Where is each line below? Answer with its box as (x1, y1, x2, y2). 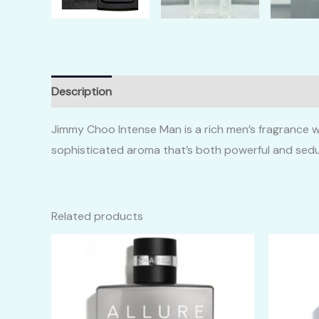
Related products (51, 209, 143, 224)
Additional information (126, 84, 242, 99)
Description (51, 84, 112, 99)
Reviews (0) (256, 84, 315, 99)
